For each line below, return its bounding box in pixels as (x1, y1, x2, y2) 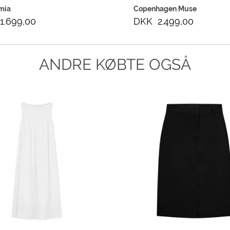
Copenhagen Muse (133, 5, 197, 13)
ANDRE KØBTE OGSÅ (39, 55, 191, 74)
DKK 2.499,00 (133, 16, 194, 27)
